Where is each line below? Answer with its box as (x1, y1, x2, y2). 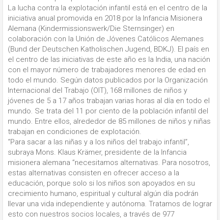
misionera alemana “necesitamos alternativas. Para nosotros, (8, 158, 210, 167)
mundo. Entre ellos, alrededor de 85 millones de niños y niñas (8, 117, 211, 126)
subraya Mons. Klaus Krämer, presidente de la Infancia (8, 148, 187, 157)
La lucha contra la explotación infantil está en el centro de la (8, 3, 207, 13)
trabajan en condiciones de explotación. (8, 127, 141, 137)
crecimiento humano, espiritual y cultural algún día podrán (8, 189, 198, 198)
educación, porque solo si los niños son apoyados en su (8, 179, 195, 188)
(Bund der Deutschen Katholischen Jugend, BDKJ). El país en (8, 45, 209, 54)
